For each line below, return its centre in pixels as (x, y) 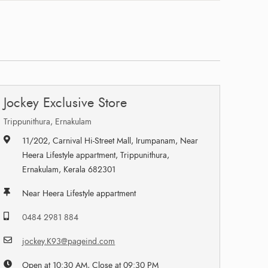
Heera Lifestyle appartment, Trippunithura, (96, 155)
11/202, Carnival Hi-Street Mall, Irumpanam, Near (110, 141)
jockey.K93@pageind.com (69, 241)
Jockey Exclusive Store (66, 102)
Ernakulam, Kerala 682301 (69, 169)
